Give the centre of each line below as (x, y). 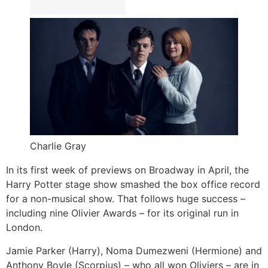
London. (24, 228)
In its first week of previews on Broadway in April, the (127, 170)
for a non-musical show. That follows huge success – (126, 199)
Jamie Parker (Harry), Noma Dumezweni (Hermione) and (134, 250)
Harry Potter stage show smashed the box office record (133, 185)
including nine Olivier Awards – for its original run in (122, 213)
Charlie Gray (58, 146)
